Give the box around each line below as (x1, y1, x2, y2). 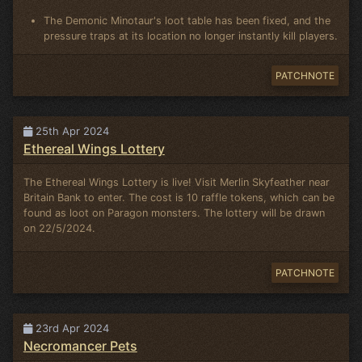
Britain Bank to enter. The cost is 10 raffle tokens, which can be (23, 191, 335, 204)
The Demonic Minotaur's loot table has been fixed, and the (44, 14, 331, 27)
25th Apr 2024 (32, 124, 109, 137)
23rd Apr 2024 (32, 321, 109, 335)
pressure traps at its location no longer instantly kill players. (44, 29, 339, 42)
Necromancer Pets (23, 337, 137, 354)
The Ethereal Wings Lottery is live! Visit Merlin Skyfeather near (23, 175, 330, 188)
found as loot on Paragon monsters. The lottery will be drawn (23, 206, 325, 219)
